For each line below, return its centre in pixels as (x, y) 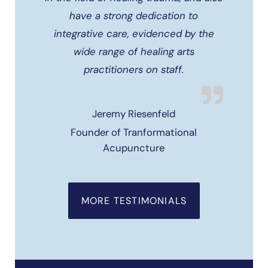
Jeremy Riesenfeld (134, 114)
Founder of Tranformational (134, 133)
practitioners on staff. (134, 70)
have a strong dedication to (134, 16)
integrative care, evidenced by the (134, 34)
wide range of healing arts (134, 52)
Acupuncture (134, 148)
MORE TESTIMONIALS (134, 201)
